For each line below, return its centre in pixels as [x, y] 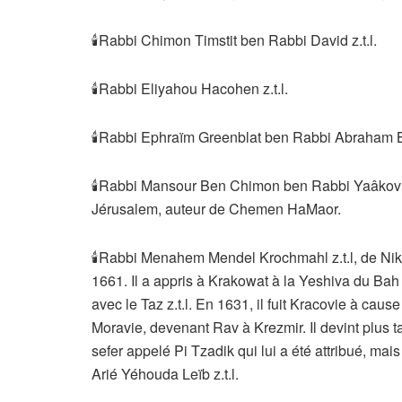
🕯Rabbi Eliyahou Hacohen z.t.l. [190, 89]
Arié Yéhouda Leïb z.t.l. [165, 374]
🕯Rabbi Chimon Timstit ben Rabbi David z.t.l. [234, 40]
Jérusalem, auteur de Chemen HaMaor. [216, 209]
